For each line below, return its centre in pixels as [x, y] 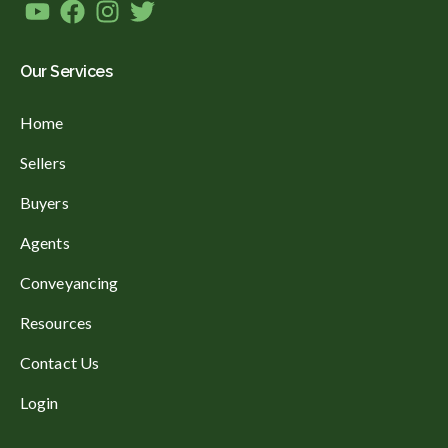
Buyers [44, 203]
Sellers [43, 163]
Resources [56, 323]
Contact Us [59, 363]
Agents [45, 243]
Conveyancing [69, 283]
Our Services [66, 71]
